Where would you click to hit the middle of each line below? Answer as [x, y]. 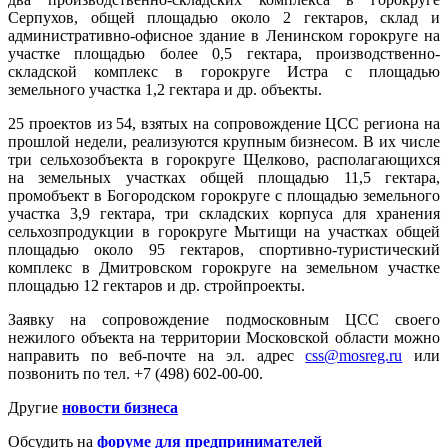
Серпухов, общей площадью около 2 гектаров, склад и [224, 18]
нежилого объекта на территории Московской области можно [224, 338]
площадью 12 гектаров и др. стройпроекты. [156, 286]
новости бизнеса [120, 408]
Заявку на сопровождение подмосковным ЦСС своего [224, 320]
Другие [35, 408]
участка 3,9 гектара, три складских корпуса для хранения [224, 214]
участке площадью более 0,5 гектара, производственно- [224, 54]
